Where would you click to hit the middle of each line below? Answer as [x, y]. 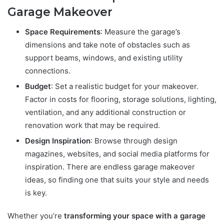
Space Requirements [63, 32]
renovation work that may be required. [92, 125]
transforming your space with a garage [135, 216]
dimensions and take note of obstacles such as [107, 45]
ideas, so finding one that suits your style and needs [117, 180]
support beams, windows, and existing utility [104, 58]
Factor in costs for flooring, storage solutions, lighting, [121, 99]
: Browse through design [134, 141]
